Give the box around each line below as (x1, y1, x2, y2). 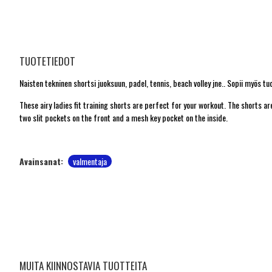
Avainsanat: (19, 155, 63, 168)
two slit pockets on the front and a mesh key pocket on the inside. (19, 111, 228, 124)
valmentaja (73, 155, 107, 168)
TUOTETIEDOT (19, 53, 75, 69)
